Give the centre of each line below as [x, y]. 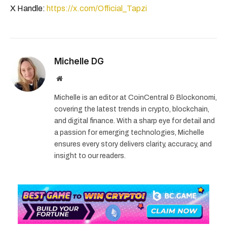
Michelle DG [79, 61]
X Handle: [28, 8]
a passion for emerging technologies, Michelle [129, 132]
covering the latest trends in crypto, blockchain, [132, 109]
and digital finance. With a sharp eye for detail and [135, 121]
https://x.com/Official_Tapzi [97, 8]
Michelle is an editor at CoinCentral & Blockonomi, [136, 97]
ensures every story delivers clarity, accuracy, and [133, 144]
